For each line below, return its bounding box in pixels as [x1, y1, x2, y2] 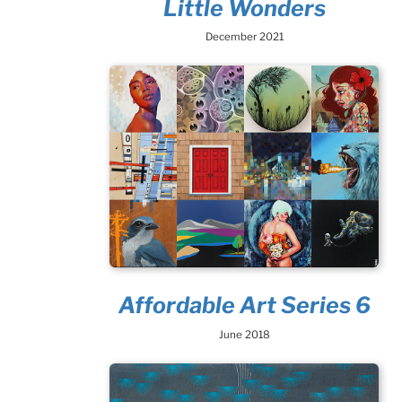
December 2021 [205, 31, 284, 44]
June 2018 [218, 328, 270, 341]
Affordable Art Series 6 [118, 292, 371, 319]
